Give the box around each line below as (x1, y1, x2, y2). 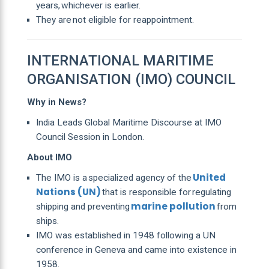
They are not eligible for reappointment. (35, 14, 194, 25)
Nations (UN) (35, 185, 101, 198)
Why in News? (26, 96, 86, 107)
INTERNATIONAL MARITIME (26, 52, 214, 69)
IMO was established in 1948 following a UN (35, 229, 216, 241)
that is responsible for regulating (100, 186, 231, 198)
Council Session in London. (35, 131, 144, 142)
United (192, 171, 226, 184)
